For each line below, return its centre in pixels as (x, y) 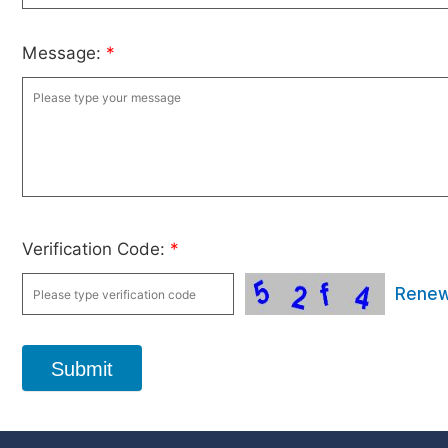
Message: (64, 53)
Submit (82, 369)
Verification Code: (96, 249)
